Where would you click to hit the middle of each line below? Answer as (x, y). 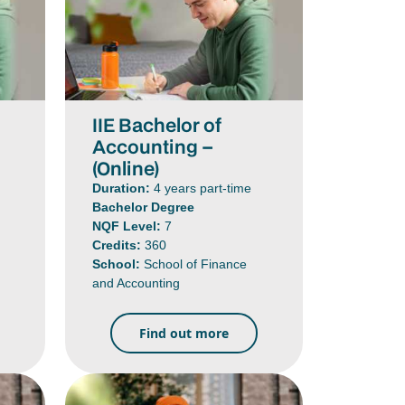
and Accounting (137, 283)
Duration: (123, 188)
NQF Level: (129, 226)
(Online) (126, 168)
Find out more (184, 333)
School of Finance (196, 264)
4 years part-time (203, 188)
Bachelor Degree (144, 207)
